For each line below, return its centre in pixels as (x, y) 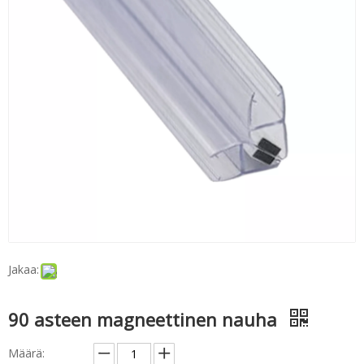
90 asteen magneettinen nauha (145, 319)
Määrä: (26, 353)
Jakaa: (24, 269)
